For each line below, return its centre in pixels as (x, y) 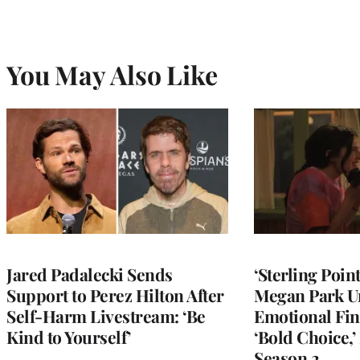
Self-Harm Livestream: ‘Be (106, 315)
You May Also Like (112, 74)
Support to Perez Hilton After (115, 295)
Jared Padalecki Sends (90, 274)
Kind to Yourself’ (69, 336)
